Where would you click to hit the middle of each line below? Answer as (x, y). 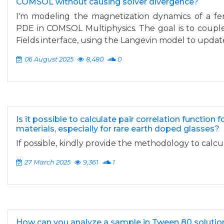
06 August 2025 (49, 59)
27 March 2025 (47, 162)
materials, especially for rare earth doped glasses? (118, 129)
